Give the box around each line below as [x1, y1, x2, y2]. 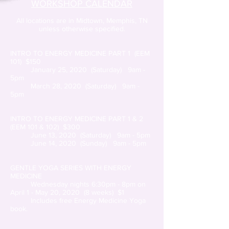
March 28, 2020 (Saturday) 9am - [10, 82, 140, 90]
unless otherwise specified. [38, 25, 125, 33]
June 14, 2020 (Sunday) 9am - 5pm [10, 139, 146, 147]
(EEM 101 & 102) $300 [10, 123, 80, 131]
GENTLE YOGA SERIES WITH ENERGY [10, 164, 131, 172]
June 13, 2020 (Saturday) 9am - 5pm [10, 131, 150, 139]
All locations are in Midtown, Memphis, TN [16, 16, 148, 25]
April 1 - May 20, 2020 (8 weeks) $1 [10, 188, 124, 196]
